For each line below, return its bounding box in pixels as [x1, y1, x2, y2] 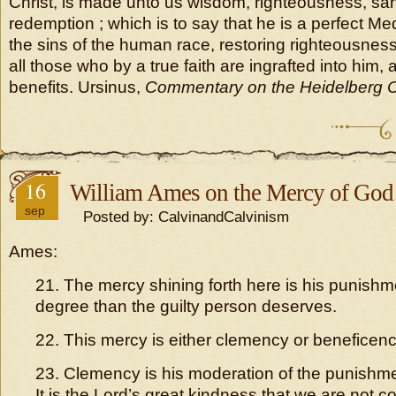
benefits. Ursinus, [9, 78, 145, 96]
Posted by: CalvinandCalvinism [70, 208, 289, 225]
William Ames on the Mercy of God [70, 179, 393, 206]
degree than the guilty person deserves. [35, 297, 337, 316]
